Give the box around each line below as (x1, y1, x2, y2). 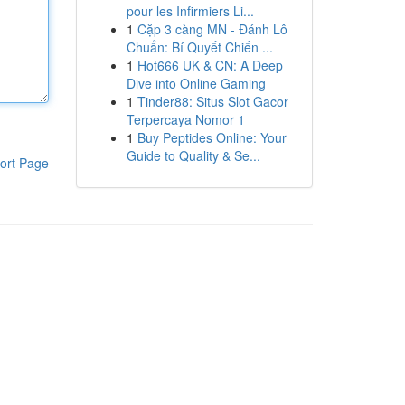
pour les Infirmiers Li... (126, 2, 254, 20)
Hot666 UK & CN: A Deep (137, 56, 283, 74)
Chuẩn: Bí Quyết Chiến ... (126, 38, 273, 56)
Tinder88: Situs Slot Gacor (137, 92, 288, 110)
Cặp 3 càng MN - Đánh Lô (137, 20, 287, 38)
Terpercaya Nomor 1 (126, 110, 245, 128)
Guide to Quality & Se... (126, 146, 260, 165)
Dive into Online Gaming (126, 74, 266, 92)
